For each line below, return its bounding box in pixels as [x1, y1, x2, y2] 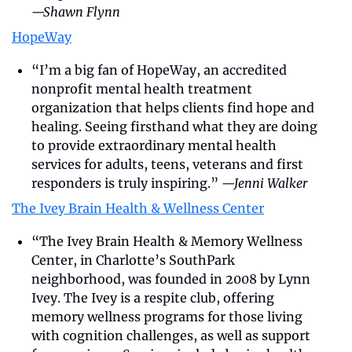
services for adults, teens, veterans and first [31, 156, 303, 172]
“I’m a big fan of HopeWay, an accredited [31, 61, 287, 78]
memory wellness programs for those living [31, 308, 302, 324]
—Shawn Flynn [31, 3, 120, 20]
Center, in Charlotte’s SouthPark [31, 251, 235, 268]
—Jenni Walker [222, 174, 307, 191]
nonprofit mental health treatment [31, 80, 252, 97]
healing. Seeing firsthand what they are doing [31, 118, 317, 134]
